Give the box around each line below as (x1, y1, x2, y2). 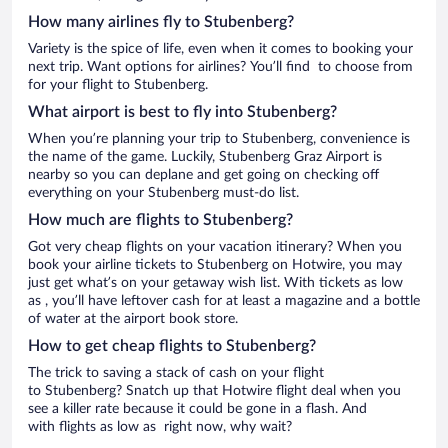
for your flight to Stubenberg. (28, 77, 208, 92)
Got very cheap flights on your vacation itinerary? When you (28, 239, 402, 254)
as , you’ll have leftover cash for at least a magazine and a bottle (28, 293, 420, 308)
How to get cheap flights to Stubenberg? (28, 337, 316, 354)
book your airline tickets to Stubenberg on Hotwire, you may (28, 257, 402, 272)
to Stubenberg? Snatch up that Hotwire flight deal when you (28, 383, 401, 398)
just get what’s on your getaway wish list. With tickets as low (28, 275, 403, 290)
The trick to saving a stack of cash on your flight (28, 365, 324, 380)
